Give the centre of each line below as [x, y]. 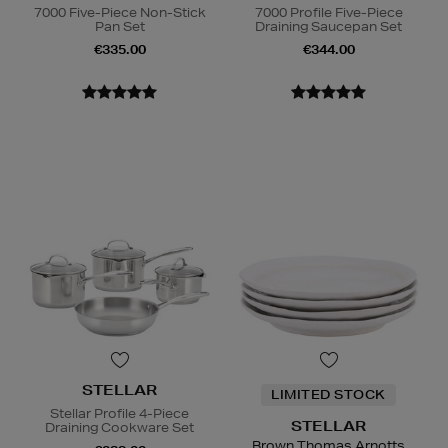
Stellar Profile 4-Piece [119, 414]
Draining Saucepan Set [328, 27]
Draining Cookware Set [119, 428]
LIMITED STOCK [328, 395]
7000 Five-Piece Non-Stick [119, 13]
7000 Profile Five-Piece [328, 13]
